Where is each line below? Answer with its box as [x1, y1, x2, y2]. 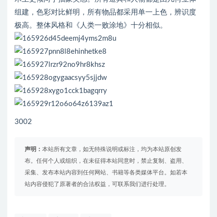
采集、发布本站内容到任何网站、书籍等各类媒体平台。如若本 [25, 170, 187, 176]
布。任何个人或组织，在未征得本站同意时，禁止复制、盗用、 [25, 158, 187, 164]
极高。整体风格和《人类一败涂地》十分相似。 [15, 22, 167, 30]
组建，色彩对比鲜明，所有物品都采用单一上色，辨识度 [15, 9, 196, 16]
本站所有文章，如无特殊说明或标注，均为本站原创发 [42, 146, 182, 153]
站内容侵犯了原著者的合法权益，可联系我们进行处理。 [25, 181, 170, 187]
